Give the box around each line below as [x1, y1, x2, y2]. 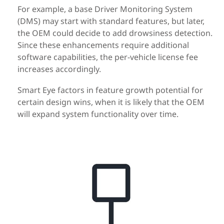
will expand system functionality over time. [17, 108, 178, 120]
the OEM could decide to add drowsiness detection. [17, 27, 212, 39]
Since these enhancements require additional [17, 39, 189, 51]
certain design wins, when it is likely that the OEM [17, 96, 204, 108]
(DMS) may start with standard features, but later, [17, 15, 204, 27]
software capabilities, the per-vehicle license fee [17, 51, 198, 63]
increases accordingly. [17, 63, 101, 75]
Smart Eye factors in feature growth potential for [17, 84, 203, 96]
